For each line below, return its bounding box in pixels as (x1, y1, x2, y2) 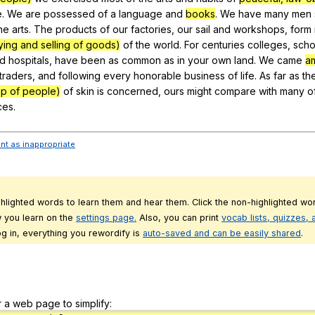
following (58, 69, 101, 82)
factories (131, 22, 172, 35)
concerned (107, 84, 158, 97)
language (119, 7, 162, 20)
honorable (134, 69, 181, 82)
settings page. (76, 212, 136, 224)
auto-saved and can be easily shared (143, 228, 301, 239)
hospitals (8, 53, 49, 66)
